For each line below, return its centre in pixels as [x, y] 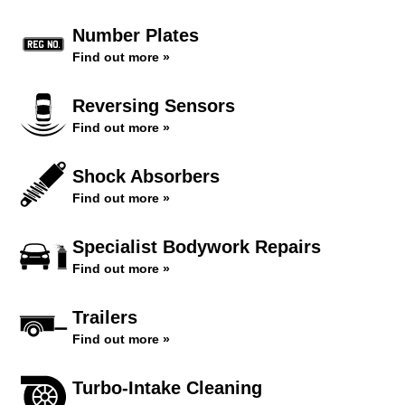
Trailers [105, 317]
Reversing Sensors [154, 106]
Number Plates [136, 35]
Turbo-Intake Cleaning [167, 388]
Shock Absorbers [146, 176]
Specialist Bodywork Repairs [197, 247]
